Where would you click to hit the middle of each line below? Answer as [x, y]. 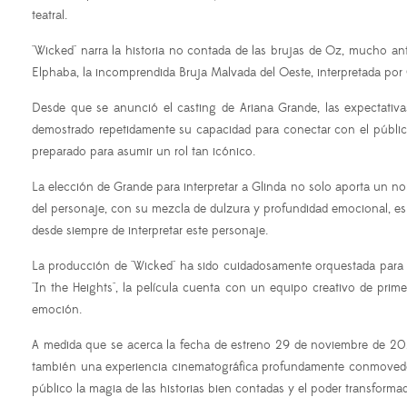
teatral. [50, 16]
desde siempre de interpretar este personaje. [150, 231]
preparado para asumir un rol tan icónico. [144, 152]
